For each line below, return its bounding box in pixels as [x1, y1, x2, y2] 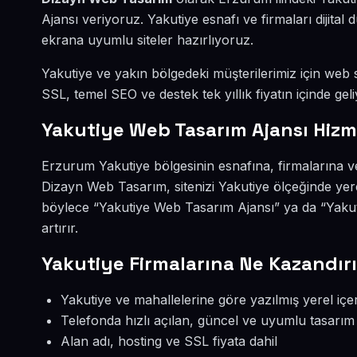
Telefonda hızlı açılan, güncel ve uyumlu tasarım [61, 312, 355, 328]
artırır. [41, 220, 78, 236]
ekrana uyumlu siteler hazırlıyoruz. [41, 32, 253, 48]
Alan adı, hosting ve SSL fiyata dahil [61, 333, 277, 349]
